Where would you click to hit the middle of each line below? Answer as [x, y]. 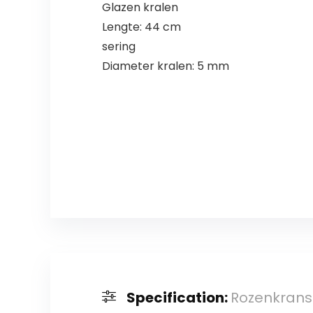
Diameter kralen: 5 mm [165, 66]
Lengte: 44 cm [141, 27]
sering [118, 47]
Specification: [178, 298]
